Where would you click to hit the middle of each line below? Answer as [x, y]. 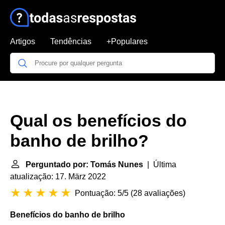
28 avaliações [158, 193]
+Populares [127, 41]
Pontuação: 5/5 [102, 193]
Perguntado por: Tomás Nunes [84, 164]
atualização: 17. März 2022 [58, 177]
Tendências [71, 41]
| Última [160, 164]
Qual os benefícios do [98, 121]
